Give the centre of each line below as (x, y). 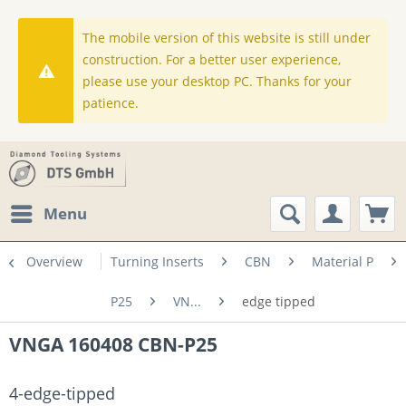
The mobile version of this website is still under (227, 38)
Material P (343, 261)
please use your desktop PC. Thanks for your (217, 81)
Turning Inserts (157, 261)
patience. (111, 103)
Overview (54, 261)
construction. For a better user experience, (212, 59)
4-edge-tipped (62, 393)
